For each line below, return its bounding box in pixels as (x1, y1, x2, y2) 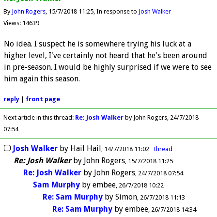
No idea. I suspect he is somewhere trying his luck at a (4, 39, 191, 48)
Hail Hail (70, 143, 101, 153)
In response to (96, 8, 139, 15)
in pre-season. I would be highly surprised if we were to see (4, 62, 212, 72)
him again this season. (4, 74, 80, 83)
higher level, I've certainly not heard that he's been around (4, 50, 207, 60)
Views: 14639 (3, 19, 39, 27)
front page (25, 95, 60, 103)
